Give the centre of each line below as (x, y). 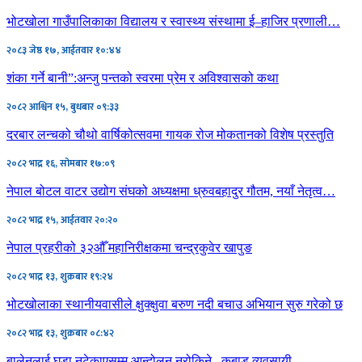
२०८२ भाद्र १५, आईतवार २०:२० (62, 219)
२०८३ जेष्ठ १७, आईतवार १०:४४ (64, 50)
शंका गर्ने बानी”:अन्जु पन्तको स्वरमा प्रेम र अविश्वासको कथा (143, 78)
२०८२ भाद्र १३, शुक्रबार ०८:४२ (60, 333)
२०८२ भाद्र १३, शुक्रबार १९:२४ (60, 276)
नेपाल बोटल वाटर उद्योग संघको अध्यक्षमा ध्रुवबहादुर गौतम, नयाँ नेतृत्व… (171, 191)
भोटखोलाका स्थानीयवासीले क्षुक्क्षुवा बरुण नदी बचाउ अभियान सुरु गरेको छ (175, 304)
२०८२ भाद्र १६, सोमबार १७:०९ (61, 163)
